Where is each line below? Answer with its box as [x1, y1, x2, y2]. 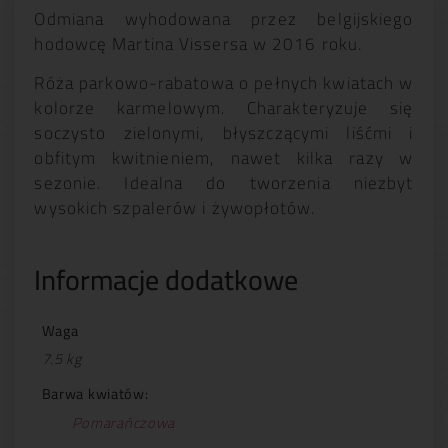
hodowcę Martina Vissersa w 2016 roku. [34, 27, 363, 60]
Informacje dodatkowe [34, 253, 299, 306]
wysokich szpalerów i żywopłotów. [34, 192, 315, 225]
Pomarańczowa [71, 408, 176, 436]
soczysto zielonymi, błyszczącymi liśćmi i [34, 117, 414, 150]
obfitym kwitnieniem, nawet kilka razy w [34, 142, 414, 175]
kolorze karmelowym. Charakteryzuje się [34, 92, 414, 125]
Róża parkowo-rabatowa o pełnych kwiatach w [34, 67, 414, 100]
